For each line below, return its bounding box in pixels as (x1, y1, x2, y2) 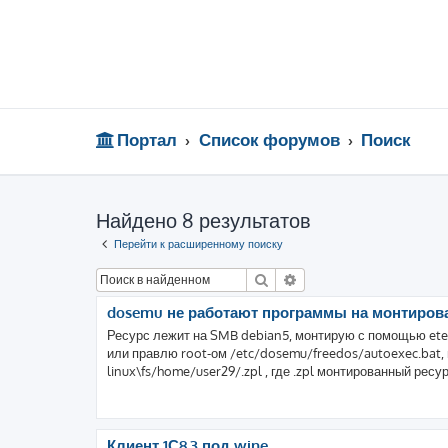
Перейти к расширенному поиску (114, 237, 283, 251)
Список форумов (198, 129, 340, 150)
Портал (117, 129, 178, 150)
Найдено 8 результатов (96, 207, 311, 233)
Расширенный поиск (298, 270, 433, 287)
